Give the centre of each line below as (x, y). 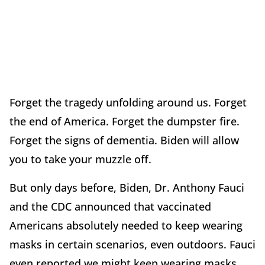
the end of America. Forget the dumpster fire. (125, 121)
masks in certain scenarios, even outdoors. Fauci (132, 244)
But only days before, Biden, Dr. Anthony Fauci (127, 187)
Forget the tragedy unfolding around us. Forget (128, 102)
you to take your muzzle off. (80, 159)
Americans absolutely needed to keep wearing (126, 225)
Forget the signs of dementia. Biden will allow (124, 140)
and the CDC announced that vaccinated (110, 206)
